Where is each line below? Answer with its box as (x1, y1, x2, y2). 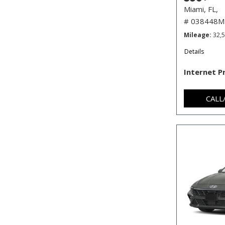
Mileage (184, 30, 209, 39)
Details (184, 47, 204, 56)
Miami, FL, (184, 4, 218, 14)
